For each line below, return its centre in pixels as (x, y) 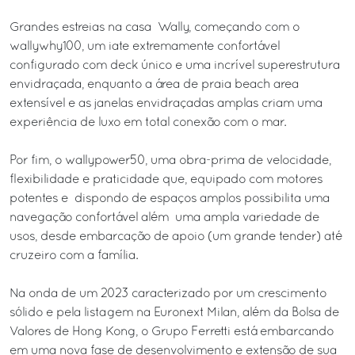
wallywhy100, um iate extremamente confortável (145, 46)
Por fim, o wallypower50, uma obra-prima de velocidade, (170, 160)
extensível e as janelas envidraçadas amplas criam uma (166, 103)
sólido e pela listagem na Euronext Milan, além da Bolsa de (174, 313)
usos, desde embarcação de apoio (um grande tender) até (176, 237)
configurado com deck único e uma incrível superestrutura (175, 65)
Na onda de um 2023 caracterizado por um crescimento (168, 294)
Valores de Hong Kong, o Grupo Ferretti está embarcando (172, 332)
